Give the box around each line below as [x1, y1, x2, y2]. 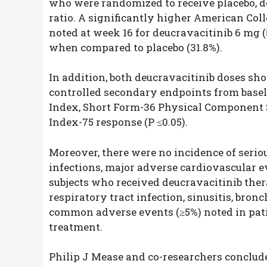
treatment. [49, 219, 103, 234]
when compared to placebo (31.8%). [49, 40, 222, 54]
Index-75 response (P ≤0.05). [49, 115, 188, 129]
